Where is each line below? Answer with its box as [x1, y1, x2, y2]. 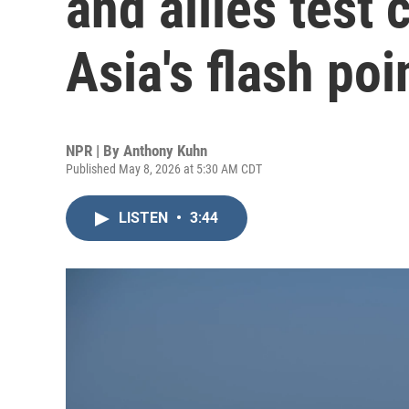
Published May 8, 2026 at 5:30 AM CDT [66, 162, 262, 176]
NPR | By [66, 142, 123, 160]
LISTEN [119, 209, 172, 226]
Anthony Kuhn [123, 142, 207, 160]
